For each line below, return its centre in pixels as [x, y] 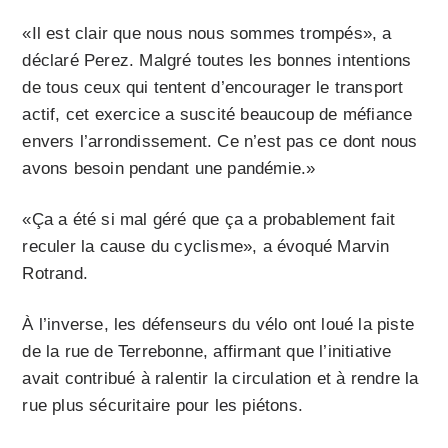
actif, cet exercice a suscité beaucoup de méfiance [217, 115]
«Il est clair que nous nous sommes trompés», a [207, 34]
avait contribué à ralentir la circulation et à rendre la [220, 379]
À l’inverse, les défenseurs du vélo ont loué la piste [218, 325]
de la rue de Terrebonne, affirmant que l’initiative [207, 352]
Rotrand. [55, 274]
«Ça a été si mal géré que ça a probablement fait [209, 220]
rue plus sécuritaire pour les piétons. [163, 406]
